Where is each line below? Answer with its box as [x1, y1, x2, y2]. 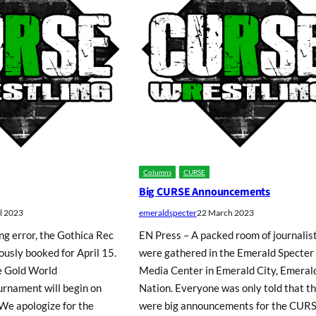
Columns [142, 168, 171, 177]
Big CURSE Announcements [138, 184, 271, 200]
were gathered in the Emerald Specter [138, 246, 314, 260]
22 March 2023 [196, 207, 254, 219]
